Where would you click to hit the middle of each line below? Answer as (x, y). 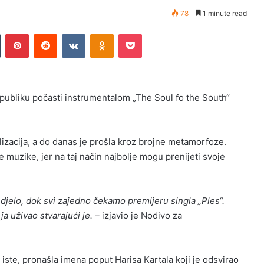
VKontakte (104, 34)
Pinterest (45, 34)
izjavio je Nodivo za (141, 216)
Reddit (68, 34)
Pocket (154, 34)
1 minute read (224, 13)
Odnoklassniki (138, 34)
